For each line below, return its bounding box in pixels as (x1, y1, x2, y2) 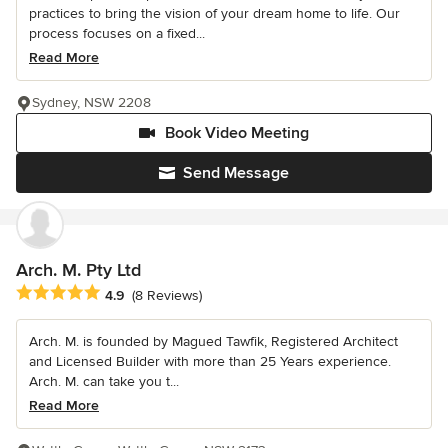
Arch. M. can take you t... (29, 373, 179, 391)
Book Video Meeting (165, 123, 309, 144)
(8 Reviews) (132, 286, 202, 304)
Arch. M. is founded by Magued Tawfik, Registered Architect (29, 333, 398, 351)
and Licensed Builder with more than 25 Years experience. (29, 353, 391, 371)
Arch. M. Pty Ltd (16, 259, 141, 282)
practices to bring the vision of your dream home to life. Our (29, 5, 400, 23)
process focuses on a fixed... (29, 25, 205, 43)
